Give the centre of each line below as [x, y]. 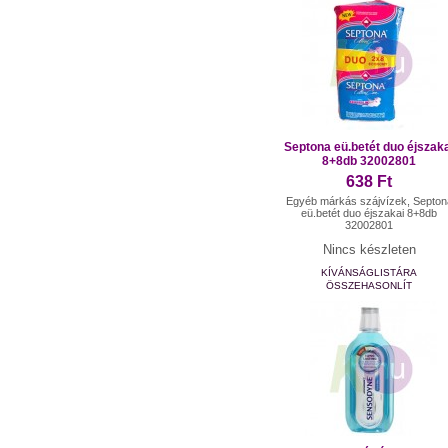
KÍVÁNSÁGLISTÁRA [369, 272]
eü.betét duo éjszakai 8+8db [369, 212]
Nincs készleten [369, 249]
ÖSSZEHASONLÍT [369, 285]
